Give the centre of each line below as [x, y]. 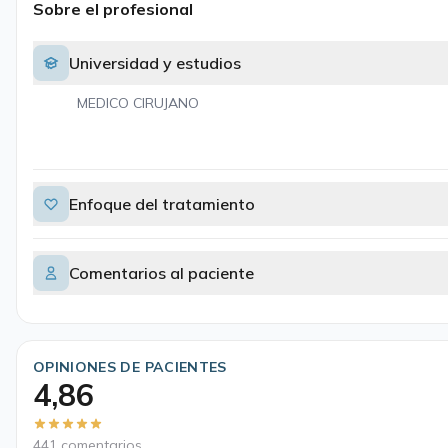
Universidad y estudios [155, 63]
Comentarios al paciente [161, 273]
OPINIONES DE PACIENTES [130, 367]
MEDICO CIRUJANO [138, 103]
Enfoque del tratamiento [162, 204]
